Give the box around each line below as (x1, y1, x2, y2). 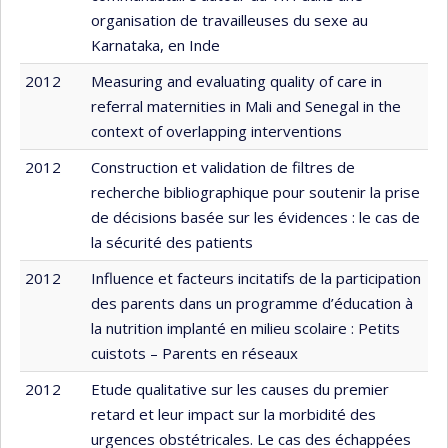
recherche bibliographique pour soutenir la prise (91, 181, 420, 202)
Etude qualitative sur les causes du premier (91, 378, 389, 399)
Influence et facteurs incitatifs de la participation (91, 267, 421, 288)
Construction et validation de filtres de (91, 156, 355, 177)
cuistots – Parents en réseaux (91, 342, 298, 363)
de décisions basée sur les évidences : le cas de (91, 206, 420, 227)
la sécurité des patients (91, 231, 253, 252)
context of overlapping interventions (91, 120, 342, 141)
